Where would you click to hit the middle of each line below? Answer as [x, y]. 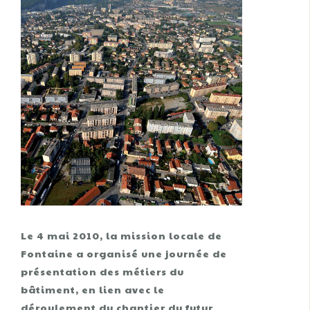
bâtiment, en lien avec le [93, 289]
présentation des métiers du [102, 271]
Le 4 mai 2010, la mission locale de [121, 235]
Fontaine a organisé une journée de [124, 253]
